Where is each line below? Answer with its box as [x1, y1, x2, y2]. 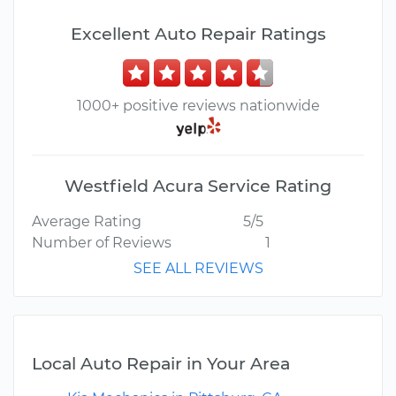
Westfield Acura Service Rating [65, 175, 331, 197]
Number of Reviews [32, 234, 171, 252]
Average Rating [32, 213, 141, 231]
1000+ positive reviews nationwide [76, 97, 320, 114]
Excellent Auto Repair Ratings [70, 23, 326, 44]
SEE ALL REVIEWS [133, 260, 263, 278]
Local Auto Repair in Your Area [32, 353, 290, 375]
